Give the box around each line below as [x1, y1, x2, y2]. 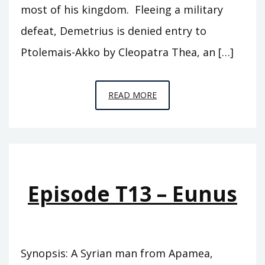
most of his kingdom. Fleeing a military [21, 2, 223, 17]
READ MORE [108, 89, 157, 101]
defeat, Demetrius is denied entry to [21, 23, 206, 38]
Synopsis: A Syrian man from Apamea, [21, 245, 213, 260]
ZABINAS [156, 138, 192, 150]
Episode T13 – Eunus [28, 179, 237, 208]
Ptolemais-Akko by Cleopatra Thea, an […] [21, 44, 234, 59]
